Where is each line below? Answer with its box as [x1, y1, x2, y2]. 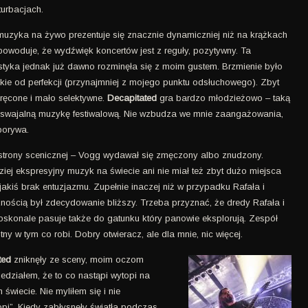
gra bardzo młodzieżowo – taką [156, 92, 290, 103]
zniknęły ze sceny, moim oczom [11, 254, 144, 265]
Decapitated [107, 92, 157, 103]
